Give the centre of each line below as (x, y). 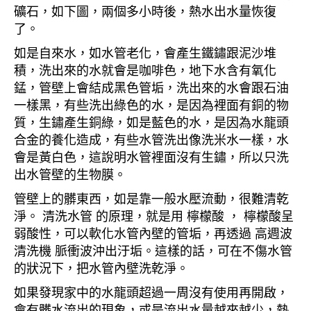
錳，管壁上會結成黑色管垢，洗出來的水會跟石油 (151, 87)
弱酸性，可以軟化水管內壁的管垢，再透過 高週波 (153, 233)
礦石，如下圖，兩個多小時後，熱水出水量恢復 (145, 11)
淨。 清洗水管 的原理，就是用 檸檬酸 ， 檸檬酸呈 (154, 216)
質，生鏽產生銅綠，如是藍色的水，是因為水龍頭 (151, 122)
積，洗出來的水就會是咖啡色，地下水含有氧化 (145, 70)
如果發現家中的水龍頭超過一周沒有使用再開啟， (151, 292)
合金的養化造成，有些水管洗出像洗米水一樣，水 (151, 139)
